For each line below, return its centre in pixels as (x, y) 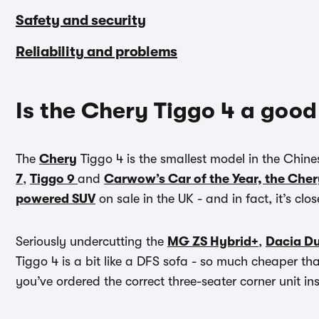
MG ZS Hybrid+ (213, 242)
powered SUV (56, 199)
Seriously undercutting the (91, 242)
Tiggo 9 (54, 179)
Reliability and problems (96, 52)
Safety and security (81, 21)
